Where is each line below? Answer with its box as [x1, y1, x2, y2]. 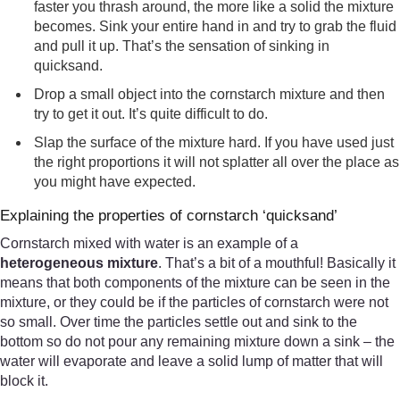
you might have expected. [34, 173, 196, 189]
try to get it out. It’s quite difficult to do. [34, 105, 269, 121]
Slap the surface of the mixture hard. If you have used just [34, 134, 395, 150]
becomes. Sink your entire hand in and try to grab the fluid [34, 18, 397, 34]
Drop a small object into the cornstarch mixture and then [34, 86, 386, 102]
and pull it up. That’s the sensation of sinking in [34, 37, 330, 54]
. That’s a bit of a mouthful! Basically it [158, 254, 396, 271]
